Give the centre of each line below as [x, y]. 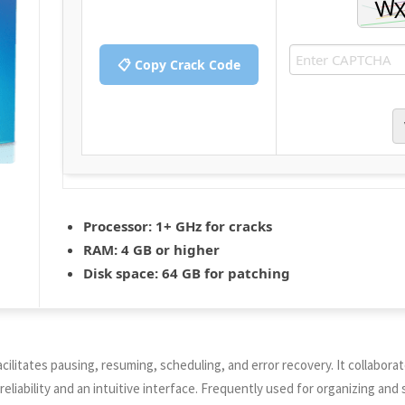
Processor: [118, 226]
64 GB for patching [224, 273]
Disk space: [121, 273]
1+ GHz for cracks [212, 226]
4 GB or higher [169, 250]
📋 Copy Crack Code [179, 65]
